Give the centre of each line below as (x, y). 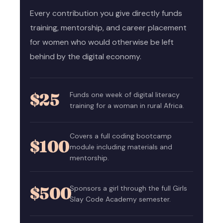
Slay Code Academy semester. (120, 199)
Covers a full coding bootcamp (121, 136)
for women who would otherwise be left (102, 42)
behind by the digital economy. (86, 56)
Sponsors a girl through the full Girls (128, 188)
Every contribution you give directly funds (106, 13)
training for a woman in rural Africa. (127, 105)
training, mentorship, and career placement (108, 27)
